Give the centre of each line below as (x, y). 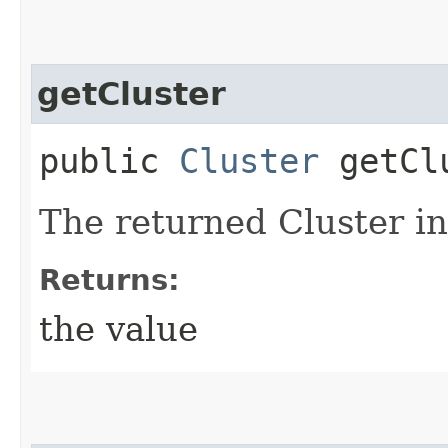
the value (118, 328)
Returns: (109, 279)
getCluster (131, 93)
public (109, 160)
